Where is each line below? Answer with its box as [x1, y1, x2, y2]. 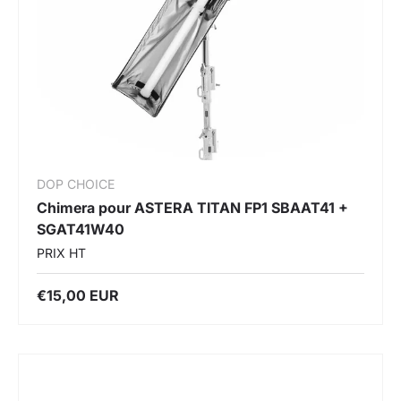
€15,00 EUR [37, 286, 119, 304]
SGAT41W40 [37, 219, 124, 238]
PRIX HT [37, 244, 86, 260]
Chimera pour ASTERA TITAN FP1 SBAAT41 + [37, 198, 348, 217]
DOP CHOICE [37, 175, 115, 192]
